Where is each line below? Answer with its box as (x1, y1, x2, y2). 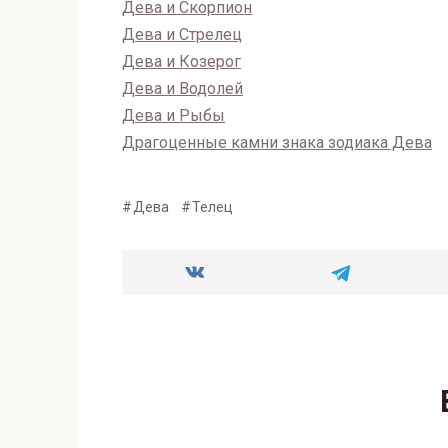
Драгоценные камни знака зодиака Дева (122, 132, 432, 152)
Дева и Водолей (122, 78, 243, 98)
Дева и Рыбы (122, 105, 225, 125)
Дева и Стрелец (122, 24, 242, 44)
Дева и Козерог (122, 51, 241, 71)
